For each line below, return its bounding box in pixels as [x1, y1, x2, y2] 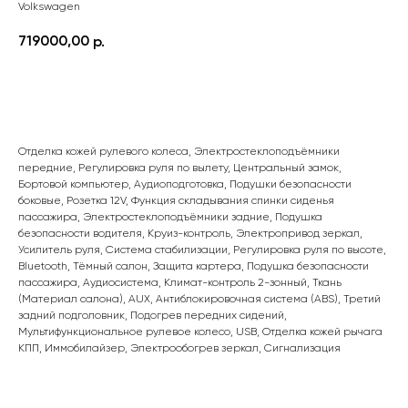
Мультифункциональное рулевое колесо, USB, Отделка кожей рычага [18, 327, 382, 338]
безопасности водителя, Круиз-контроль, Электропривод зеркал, [18, 229, 362, 240]
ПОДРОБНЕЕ [163, 86, 245, 101]
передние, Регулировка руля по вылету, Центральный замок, [18, 163, 342, 174]
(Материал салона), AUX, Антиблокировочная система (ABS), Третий [18, 294, 381, 305]
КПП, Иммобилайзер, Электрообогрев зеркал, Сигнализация [18, 343, 341, 354]
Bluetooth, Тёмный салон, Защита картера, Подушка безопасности [18, 261, 369, 272]
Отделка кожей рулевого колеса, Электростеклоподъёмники [18, 147, 340, 158]
